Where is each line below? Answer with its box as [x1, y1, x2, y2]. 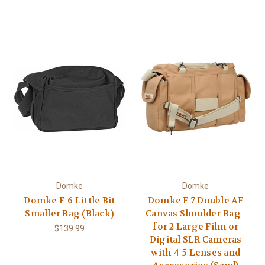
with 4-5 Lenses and [151, 246, 241, 258]
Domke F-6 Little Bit [24, 194, 115, 206]
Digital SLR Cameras [149, 233, 242, 245]
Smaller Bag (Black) [25, 207, 114, 219]
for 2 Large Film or [153, 220, 239, 232]
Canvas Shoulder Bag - [146, 207, 246, 219]
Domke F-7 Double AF [147, 194, 244, 206]
